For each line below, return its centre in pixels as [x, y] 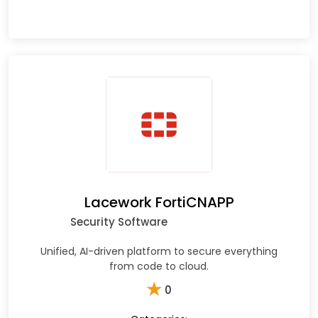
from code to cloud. [159, 267]
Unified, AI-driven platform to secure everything [159, 252]
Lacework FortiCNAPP [159, 203]
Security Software [119, 222]
